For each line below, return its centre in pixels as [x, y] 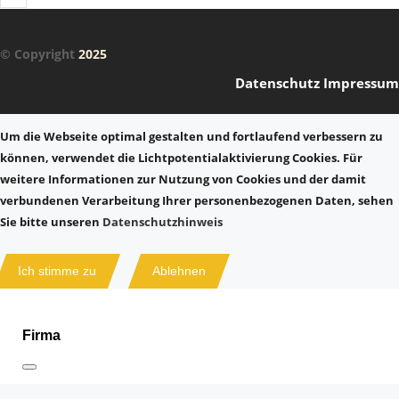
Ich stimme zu [57, 271]
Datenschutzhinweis [163, 222]
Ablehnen [179, 271]
